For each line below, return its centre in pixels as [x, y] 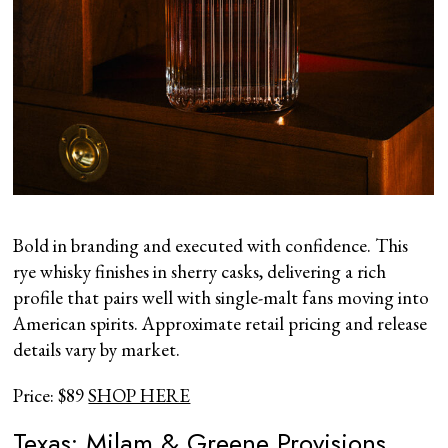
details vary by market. [97, 349]
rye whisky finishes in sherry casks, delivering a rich [200, 271]
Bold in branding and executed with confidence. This [211, 245]
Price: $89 [51, 395]
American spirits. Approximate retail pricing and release [220, 323]
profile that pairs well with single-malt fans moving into [221, 297]
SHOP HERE [139, 395]
